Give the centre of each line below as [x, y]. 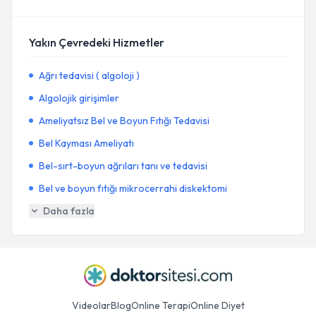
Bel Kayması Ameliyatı [86, 143]
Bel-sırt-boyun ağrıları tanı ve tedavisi [123, 166]
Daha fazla [69, 211]
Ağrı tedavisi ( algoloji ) [89, 75]
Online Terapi [160, 305]
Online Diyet [217, 305]
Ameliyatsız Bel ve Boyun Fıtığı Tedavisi [124, 121]
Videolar [91, 305]
